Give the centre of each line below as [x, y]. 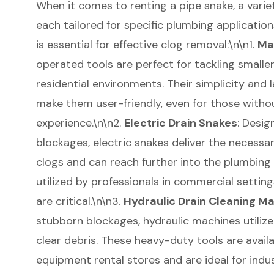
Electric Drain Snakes [180, 123]
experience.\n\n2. [80, 123]
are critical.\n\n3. [80, 201]
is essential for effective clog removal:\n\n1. [146, 44]
